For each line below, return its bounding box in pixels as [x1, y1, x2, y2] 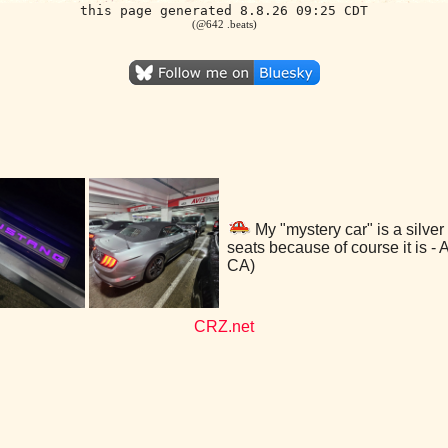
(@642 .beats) [191, 18, 257, 30]
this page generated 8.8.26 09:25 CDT [80, 3, 368, 18]
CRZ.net [194, 318, 254, 335]
